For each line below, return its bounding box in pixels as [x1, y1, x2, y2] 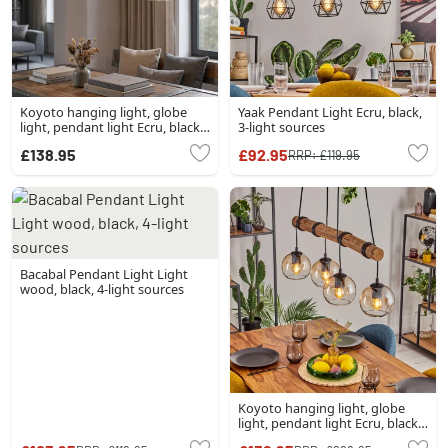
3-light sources [238, 118, 325, 136]
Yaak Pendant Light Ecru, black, [238, 103, 422, 121]
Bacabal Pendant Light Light [20, 265, 188, 283]
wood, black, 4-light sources [20, 280, 184, 298]
